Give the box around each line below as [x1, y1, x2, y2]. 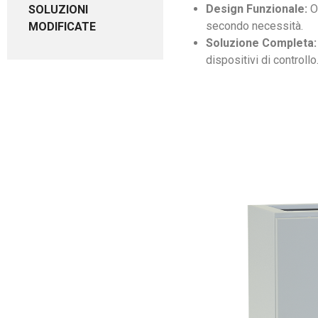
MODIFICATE [28, 20, 96, 33]
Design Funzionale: [206, 2, 308, 16]
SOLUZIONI [28, 3, 88, 16]
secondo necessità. [206, 19, 304, 33]
